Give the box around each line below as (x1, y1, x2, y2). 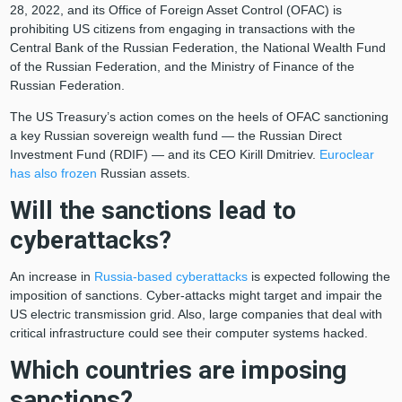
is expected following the (247, 269, 390, 284)
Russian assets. (96, 166, 190, 181)
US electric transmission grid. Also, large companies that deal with (9, 307, 382, 322)
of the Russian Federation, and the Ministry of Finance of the (9, 59, 354, 74)
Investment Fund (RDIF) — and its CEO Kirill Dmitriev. (9, 147, 319, 162)
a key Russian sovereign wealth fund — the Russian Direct (9, 128, 342, 144)
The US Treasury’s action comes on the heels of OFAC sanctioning (9, 109, 389, 125)
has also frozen (9, 166, 97, 181)
